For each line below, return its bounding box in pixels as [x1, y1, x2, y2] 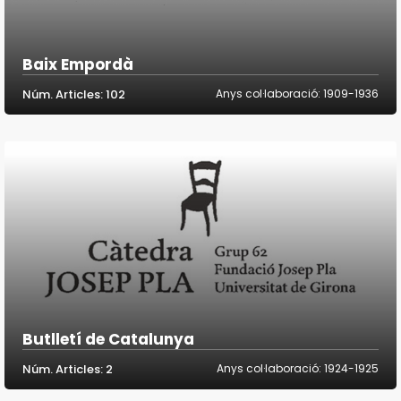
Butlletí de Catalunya [22, 328, 194, 351]
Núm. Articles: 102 [22, 86, 125, 104]
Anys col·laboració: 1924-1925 [217, 361, 379, 377]
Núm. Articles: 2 [22, 361, 113, 379]
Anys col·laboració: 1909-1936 [216, 86, 379, 102]
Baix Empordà [22, 54, 133, 76]
